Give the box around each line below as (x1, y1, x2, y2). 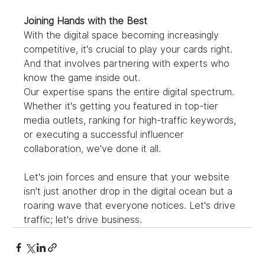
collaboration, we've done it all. (24, 143, 161, 155)
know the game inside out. (24, 72, 141, 84)
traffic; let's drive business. (24, 214, 143, 226)
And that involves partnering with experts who (24, 58, 233, 70)
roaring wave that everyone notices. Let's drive (24, 200, 239, 212)
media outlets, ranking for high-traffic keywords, (24, 115, 240, 127)
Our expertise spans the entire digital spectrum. (24, 86, 238, 98)
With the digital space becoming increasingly (24, 30, 222, 41)
